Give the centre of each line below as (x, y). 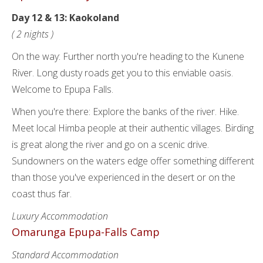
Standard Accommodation (65, 255)
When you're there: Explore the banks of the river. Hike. (125, 112)
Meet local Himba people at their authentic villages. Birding (133, 128)
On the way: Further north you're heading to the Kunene (128, 56)
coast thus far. (42, 194)
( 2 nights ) (33, 34)
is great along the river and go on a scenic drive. (110, 144)
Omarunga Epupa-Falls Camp (86, 232)
